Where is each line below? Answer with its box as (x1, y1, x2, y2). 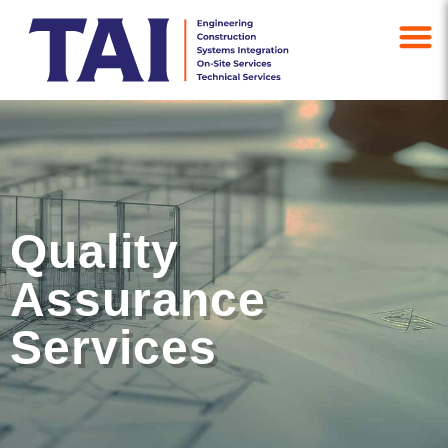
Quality (10, 225, 179, 278)
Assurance (10, 273, 266, 326)
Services (10, 321, 217, 374)
